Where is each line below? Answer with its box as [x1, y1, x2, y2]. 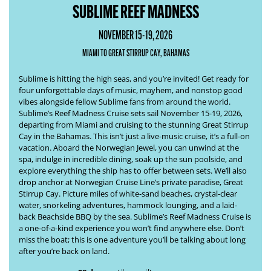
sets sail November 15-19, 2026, [131, 108, 243, 119]
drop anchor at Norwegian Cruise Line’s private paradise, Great [19, 177, 243, 188]
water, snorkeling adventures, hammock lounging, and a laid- [19, 200, 237, 211]
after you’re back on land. [19, 246, 109, 256]
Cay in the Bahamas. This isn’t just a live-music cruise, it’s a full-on [19, 131, 250, 142]
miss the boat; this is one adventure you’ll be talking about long [19, 234, 246, 245]
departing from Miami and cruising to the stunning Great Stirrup [19, 119, 249, 130]
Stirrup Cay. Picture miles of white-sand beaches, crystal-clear [19, 188, 237, 199]
